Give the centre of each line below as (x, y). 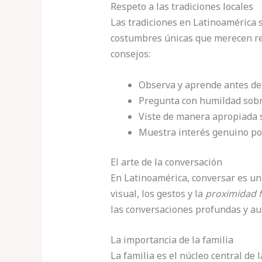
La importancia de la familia (172, 240)
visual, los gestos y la (158, 193)
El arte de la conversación (166, 162)
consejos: (130, 54)
